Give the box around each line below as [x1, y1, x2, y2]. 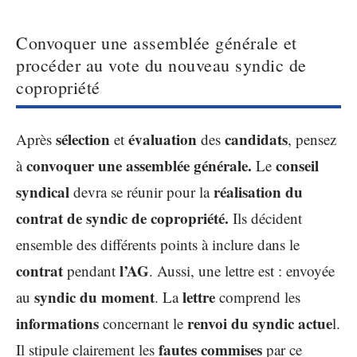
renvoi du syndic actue [187, 312, 332, 335]
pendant [63, 261, 120, 281]
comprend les [215, 287, 300, 308]
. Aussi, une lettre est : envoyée [149, 261, 335, 281]
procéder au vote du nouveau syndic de [16, 53, 307, 76]
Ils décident [229, 208, 302, 229]
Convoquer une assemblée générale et [16, 30, 297, 54]
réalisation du [214, 181, 303, 203]
